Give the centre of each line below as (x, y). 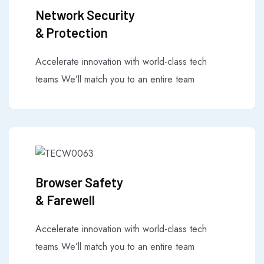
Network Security (85, 15)
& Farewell (65, 199)
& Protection (72, 33)
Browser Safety (79, 182)
